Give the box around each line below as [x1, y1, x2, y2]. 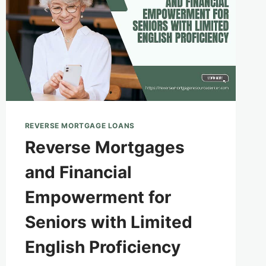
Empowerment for [24, 187, 171, 208]
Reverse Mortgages [24, 137, 185, 158]
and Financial [24, 162, 132, 183]
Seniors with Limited [24, 212, 192, 233]
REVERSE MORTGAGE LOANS [24, 121, 135, 131]
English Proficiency [24, 237, 180, 258]
